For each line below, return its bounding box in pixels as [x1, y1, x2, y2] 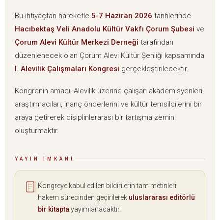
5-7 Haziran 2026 [91, 11, 152, 21]
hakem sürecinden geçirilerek [38, 193, 129, 202]
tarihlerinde [152, 11, 191, 21]
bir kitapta [38, 205, 69, 214]
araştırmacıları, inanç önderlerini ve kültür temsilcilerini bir [15, 100, 202, 109]
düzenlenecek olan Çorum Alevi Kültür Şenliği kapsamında [15, 51, 204, 60]
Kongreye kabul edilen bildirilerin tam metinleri [38, 182, 176, 190]
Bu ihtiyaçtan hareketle [15, 11, 91, 21]
